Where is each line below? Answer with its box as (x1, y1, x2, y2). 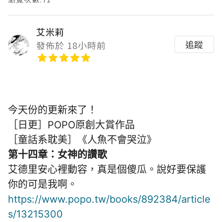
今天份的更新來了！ (8, 104, 97, 116)
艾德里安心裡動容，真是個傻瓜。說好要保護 (8, 164, 206, 176)
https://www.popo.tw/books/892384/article (8, 193, 211, 206)
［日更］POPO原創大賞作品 (8, 119, 135, 131)
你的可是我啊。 (8, 178, 77, 191)
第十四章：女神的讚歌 (8, 149, 107, 161)
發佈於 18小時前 (36, 39, 106, 52)
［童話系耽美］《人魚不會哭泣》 (8, 134, 157, 146)
